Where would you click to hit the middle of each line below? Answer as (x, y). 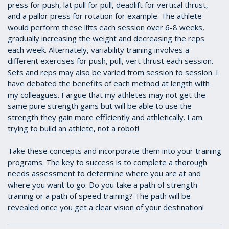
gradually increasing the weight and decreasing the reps (106, 39)
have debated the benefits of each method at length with (109, 84)
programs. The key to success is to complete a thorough (107, 162)
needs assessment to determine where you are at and (104, 174)
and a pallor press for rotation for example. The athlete (105, 16)
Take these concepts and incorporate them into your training (114, 151)
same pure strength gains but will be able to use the (100, 106)
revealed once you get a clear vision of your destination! (106, 207)
